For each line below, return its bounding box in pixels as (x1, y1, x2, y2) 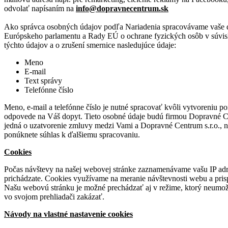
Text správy (24, 76, 62, 85)
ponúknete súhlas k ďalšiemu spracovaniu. (4, 130, 140, 139)
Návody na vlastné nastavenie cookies (4, 209, 133, 218)
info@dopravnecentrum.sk (76, 4, 168, 13)
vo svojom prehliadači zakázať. (4, 192, 104, 201)
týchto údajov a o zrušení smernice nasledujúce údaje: (4, 40, 176, 49)
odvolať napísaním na (4, 4, 76, 13)
